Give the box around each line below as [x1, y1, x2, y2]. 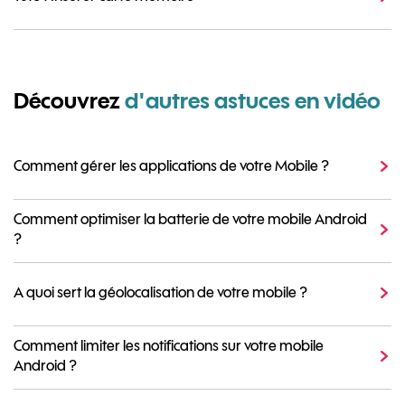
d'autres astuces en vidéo [120, 87, 381, 114]
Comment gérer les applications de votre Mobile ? [14, 156, 329, 175]
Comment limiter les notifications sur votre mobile [14, 336, 324, 355]
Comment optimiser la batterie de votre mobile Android [14, 210, 367, 229]
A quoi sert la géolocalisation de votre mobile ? [14, 283, 307, 302]
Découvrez [14, 87, 120, 114]
